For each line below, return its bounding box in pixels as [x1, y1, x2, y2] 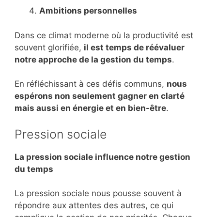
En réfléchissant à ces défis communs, [15, 79, 167, 89]
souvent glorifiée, [15, 42, 84, 52]
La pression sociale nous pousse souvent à [15, 188, 182, 199]
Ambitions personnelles [39, 6, 137, 16]
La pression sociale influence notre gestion [15, 152, 190, 162]
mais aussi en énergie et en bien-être [15, 103, 166, 113]
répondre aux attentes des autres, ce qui [15, 201, 173, 211]
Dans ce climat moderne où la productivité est [15, 30, 193, 40]
